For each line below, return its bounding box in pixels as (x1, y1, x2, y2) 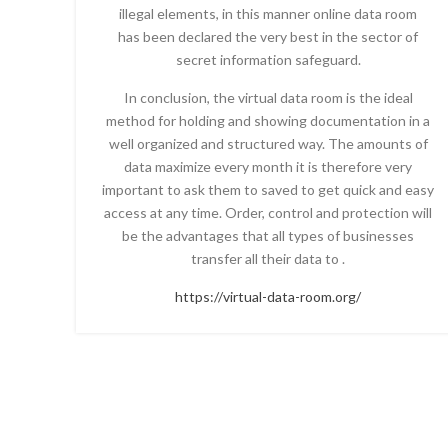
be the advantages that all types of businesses (122, 226, 414, 244)
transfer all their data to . (191, 249, 345, 267)
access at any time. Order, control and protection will (104, 203, 432, 221)
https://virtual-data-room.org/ (175, 287, 361, 305)
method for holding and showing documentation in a (106, 111, 430, 129)
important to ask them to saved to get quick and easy (102, 180, 434, 198)
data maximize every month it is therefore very (124, 157, 412, 175)
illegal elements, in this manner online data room (119, 4, 417, 22)
